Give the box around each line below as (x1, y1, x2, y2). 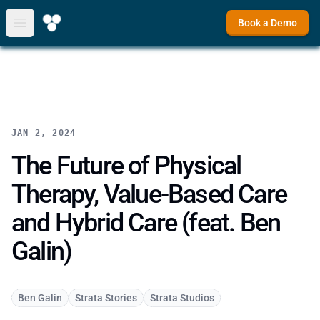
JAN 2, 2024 (11, 128, 76, 138)
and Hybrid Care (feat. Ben (11, 208, 281, 238)
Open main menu (19, 23, 106, 37)
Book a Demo (238, 17, 297, 29)
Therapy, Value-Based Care (11, 179, 287, 209)
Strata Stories (75, 292, 137, 304)
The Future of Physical (11, 151, 241, 181)
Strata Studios (150, 292, 214, 304)
